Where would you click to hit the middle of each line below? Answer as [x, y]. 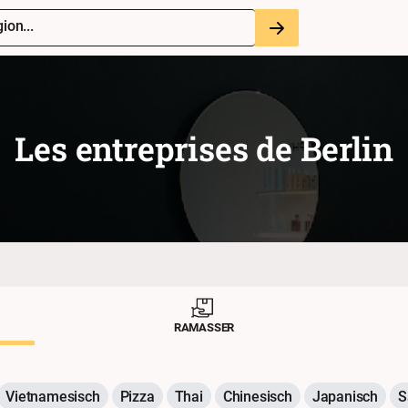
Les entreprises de [158, 148]
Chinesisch [257, 396]
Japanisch [345, 396]
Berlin [347, 148]
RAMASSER [204, 326]
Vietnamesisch [53, 396]
